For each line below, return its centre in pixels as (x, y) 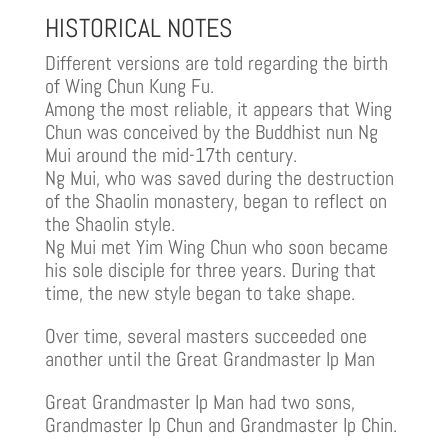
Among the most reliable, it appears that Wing (218, 109)
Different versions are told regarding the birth (216, 63)
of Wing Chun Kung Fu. (129, 86)
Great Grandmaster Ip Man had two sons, (199, 402)
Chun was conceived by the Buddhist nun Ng (211, 132)
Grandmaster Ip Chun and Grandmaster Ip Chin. (220, 425)
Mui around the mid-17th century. (170, 155)
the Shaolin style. (109, 224)
